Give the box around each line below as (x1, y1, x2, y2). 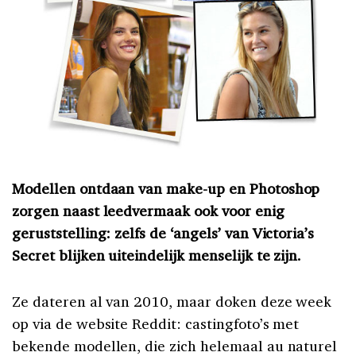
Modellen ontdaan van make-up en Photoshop (12, 178, 320, 198)
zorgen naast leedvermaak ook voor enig (12, 200, 284, 220)
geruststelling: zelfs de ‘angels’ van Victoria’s (12, 222, 315, 242)
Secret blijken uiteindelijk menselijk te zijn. (12, 245, 302, 265)
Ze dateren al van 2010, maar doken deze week (12, 291, 332, 311)
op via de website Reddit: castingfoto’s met (12, 313, 300, 333)
